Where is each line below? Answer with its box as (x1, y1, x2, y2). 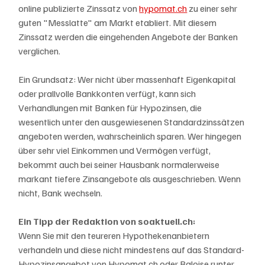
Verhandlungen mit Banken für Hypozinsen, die (18, 102, 204, 114)
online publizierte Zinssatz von (18, 2, 140, 15)
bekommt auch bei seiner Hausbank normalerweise (18, 159, 222, 171)
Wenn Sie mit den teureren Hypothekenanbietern (18, 230, 212, 242)
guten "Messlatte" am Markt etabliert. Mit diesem (18, 17, 219, 29)
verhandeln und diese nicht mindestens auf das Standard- (18, 244, 245, 256)
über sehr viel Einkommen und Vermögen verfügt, (18, 144, 213, 157)
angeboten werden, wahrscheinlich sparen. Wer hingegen (18, 130, 244, 143)
